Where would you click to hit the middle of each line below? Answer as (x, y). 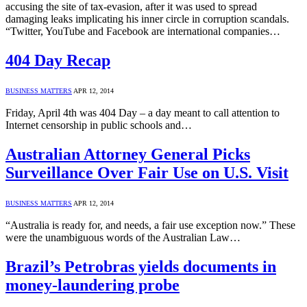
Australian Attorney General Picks (128, 155)
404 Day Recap (58, 61)
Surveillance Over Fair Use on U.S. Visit (147, 173)
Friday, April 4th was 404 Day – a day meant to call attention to (143, 113)
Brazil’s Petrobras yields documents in (141, 266)
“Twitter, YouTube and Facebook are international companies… (143, 32)
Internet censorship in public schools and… (99, 125)
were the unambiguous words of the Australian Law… (123, 237)
